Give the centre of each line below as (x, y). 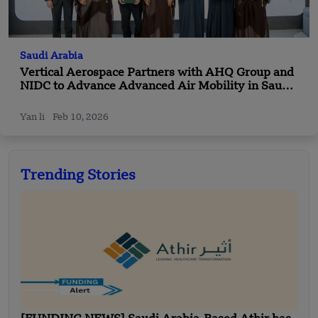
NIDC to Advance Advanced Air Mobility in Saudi (156, 86)
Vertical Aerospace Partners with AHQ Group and (157, 73)
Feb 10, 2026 (81, 117)
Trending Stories (78, 176)
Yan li (33, 117)
